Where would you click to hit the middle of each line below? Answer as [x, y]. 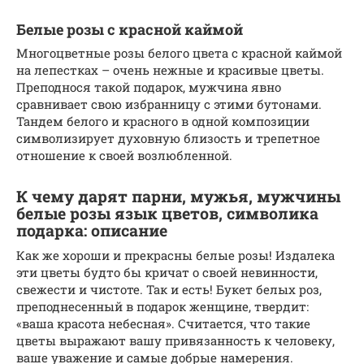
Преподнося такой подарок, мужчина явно [149, 87]
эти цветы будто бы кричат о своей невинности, [167, 272]
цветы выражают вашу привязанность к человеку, [175, 340]
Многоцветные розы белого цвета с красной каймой [179, 52]
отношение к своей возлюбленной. [124, 155]
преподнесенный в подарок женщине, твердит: [162, 306]
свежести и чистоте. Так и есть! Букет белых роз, [169, 289]
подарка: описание [92, 230]
